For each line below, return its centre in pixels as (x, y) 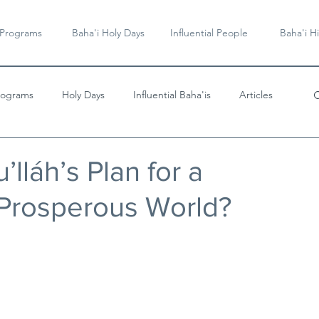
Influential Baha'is (172, 94)
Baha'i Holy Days (108, 33)
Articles (256, 94)
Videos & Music (56, 151)
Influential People (209, 33)
